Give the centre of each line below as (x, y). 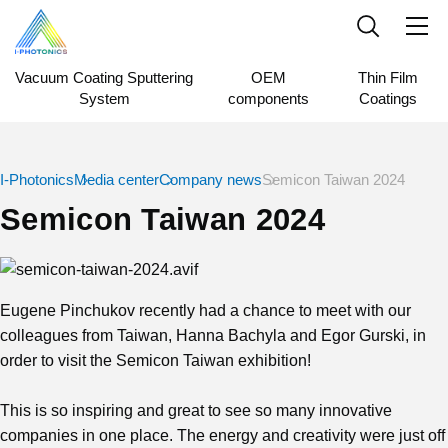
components (268, 98)
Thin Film (387, 77)
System (104, 98)
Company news (210, 179)
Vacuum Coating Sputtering (104, 77)
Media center (116, 179)
